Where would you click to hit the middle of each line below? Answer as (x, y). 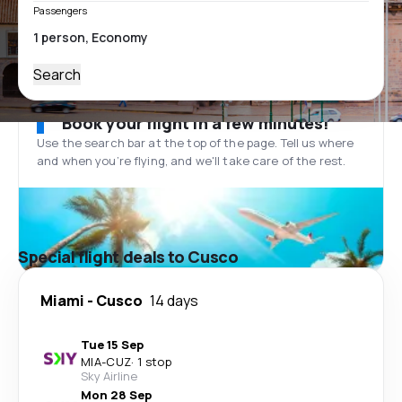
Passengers (60, 10)
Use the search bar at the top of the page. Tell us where (196, 143)
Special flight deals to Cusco (128, 257)
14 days (174, 301)
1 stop (154, 362)
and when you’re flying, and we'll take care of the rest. (192, 161)
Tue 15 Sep (112, 345)
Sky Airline (109, 376)
